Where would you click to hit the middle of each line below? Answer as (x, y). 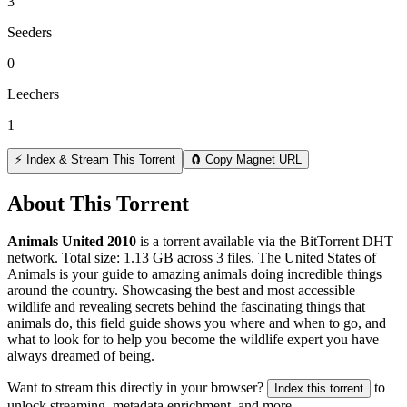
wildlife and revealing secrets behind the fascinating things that (186, 307)
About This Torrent (98, 203)
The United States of (315, 258)
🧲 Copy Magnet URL (246, 159)
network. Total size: (65, 258)
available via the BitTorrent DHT (297, 242)
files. (239, 258)
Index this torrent (319, 389)
